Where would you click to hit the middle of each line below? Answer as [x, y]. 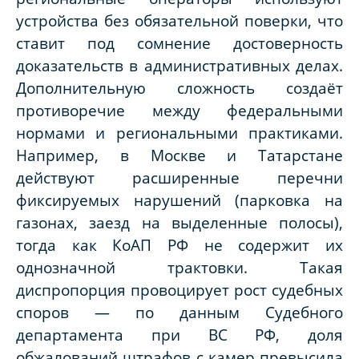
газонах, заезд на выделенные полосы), [179, 223]
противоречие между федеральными [179, 111]
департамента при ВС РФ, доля [179, 335]
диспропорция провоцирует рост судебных [179, 290]
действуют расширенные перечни [179, 178]
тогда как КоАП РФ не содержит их [179, 245]
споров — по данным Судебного [179, 313]
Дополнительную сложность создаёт [179, 88]
